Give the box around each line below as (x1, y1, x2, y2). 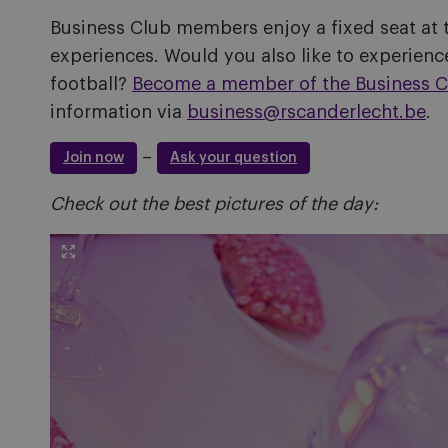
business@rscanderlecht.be (187, 102, 426, 121)
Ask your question (170, 150, 297, 165)
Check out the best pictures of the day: (50, 194, 378, 213)
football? (50, 74, 132, 93)
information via (50, 102, 187, 121)
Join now (63, 150, 124, 165)
